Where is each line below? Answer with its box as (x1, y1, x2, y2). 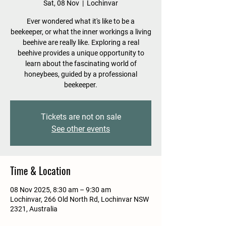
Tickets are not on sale (40, 112, 121, 122)
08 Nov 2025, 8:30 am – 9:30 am (10, 186, 111, 194)
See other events (51, 124, 110, 134)
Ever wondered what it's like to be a (27, 17, 135, 25)
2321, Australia (10, 205, 58, 213)
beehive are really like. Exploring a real (22, 38, 139, 46)
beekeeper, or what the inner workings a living (10, 28, 151, 36)
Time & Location (10, 163, 71, 178)
